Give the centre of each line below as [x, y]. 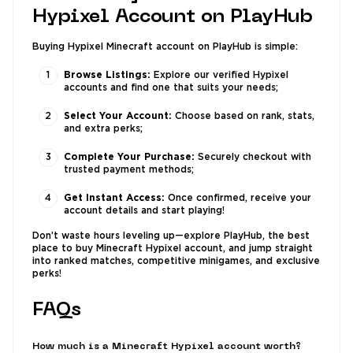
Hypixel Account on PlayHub [173, 18]
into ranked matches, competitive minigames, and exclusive [176, 262]
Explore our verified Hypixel [219, 76]
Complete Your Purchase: [129, 158]
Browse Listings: [107, 76]
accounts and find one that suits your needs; [171, 88]
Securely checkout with [253, 158]
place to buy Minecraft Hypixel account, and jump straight [173, 249]
